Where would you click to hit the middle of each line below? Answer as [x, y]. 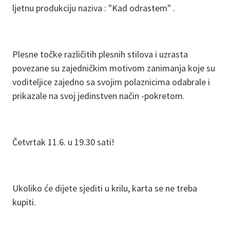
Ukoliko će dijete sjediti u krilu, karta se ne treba [105, 188]
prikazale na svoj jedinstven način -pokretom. [99, 96]
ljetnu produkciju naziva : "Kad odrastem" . [95, 8]
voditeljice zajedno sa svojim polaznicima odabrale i [111, 82]
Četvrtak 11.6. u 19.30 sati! [63, 142]
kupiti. [24, 202]
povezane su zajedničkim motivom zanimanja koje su [114, 68]
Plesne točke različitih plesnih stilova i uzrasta [100, 54]
